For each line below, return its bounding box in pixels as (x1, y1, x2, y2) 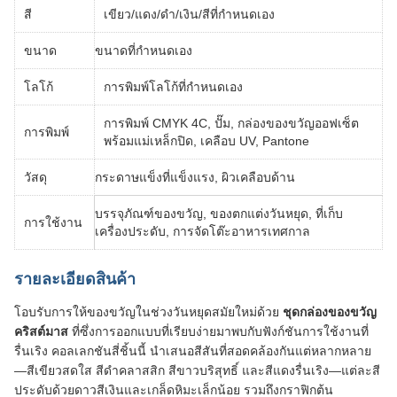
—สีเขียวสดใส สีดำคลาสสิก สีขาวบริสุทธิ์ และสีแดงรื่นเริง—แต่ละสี (14, 363, 380, 378)
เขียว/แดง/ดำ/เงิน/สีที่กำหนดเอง (104, 7, 275, 21)
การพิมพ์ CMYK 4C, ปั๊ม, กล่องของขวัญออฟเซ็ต (104, 116, 359, 130)
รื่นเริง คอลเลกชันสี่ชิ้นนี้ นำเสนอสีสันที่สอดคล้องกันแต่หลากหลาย (14, 344, 371, 358)
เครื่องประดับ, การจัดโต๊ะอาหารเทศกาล (95, 224, 310, 238)
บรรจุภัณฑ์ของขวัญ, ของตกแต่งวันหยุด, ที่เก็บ (95, 206, 343, 221)
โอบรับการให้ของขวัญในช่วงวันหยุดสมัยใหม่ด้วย (14, 305, 283, 319)
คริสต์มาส (14, 324, 68, 339)
